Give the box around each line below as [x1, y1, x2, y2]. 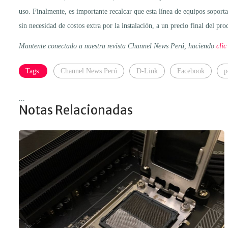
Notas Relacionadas [19, 102, 133, 118]
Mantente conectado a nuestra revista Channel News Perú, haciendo [19, 42, 216, 50]
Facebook [177, 67, 205, 75]
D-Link [136, 67, 158, 75]
